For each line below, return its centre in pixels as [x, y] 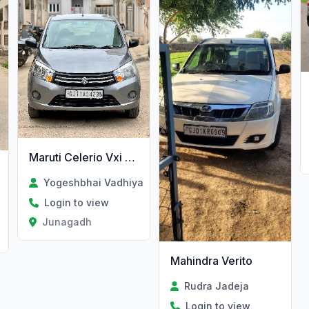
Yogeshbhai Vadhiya [93, 183]
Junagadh [67, 222]
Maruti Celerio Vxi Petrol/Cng [130, 158]
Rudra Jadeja [217, 286]
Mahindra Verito [211, 261]
